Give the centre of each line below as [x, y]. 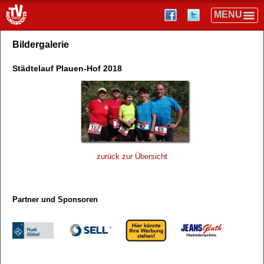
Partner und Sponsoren [55, 200]
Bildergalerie [41, 44]
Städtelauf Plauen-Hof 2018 [67, 68]
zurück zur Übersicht [132, 157]
